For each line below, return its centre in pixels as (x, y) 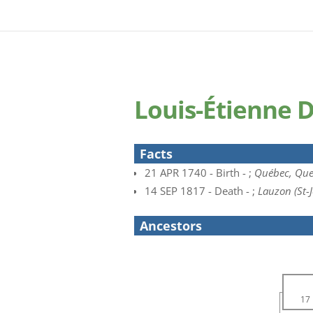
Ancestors (171, 226)
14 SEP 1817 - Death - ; (201, 191)
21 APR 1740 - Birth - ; (199, 173)
